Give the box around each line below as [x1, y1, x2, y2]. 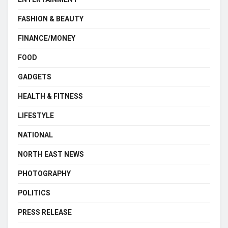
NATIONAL [18, 129, 53, 140]
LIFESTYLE [18, 110, 54, 121]
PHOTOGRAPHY [18, 168, 71, 179]
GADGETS [18, 71, 51, 82]
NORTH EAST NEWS [18, 149, 84, 160]
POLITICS [18, 187, 50, 198]
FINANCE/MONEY [18, 33, 75, 44]
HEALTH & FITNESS [18, 91, 83, 102]
